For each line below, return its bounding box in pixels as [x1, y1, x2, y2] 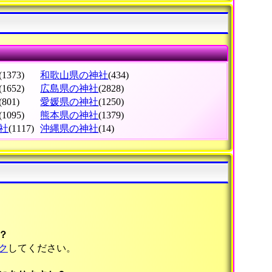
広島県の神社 [40, 83, 99, 94]
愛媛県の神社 [40, 97, 99, 107]
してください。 [8, 242, 78, 253]
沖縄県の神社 [40, 123, 99, 134]
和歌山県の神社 [40, 70, 109, 81]
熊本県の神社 [40, 110, 99, 121]
